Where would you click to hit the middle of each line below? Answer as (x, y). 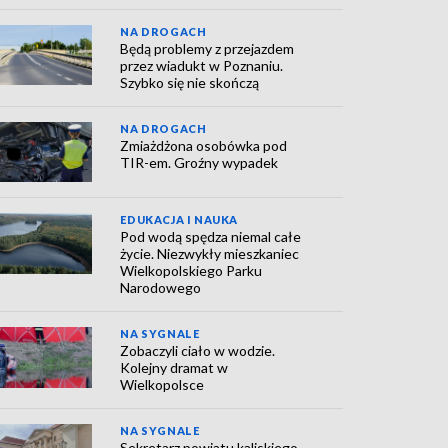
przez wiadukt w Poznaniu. (202, 65)
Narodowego (161, 288)
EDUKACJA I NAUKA (179, 220)
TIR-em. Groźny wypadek (199, 162)
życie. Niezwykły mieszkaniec (210, 254)
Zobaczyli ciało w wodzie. (198, 351)
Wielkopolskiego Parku (191, 271)
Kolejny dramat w (174, 368)
